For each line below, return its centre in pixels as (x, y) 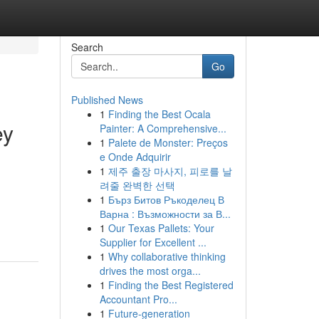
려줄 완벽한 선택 (137, 185)
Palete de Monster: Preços (168, 142)
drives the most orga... (150, 271)
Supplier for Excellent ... (153, 242)
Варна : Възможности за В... (165, 214)
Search (87, 47)
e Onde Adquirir (135, 157)
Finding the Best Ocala (159, 114)
